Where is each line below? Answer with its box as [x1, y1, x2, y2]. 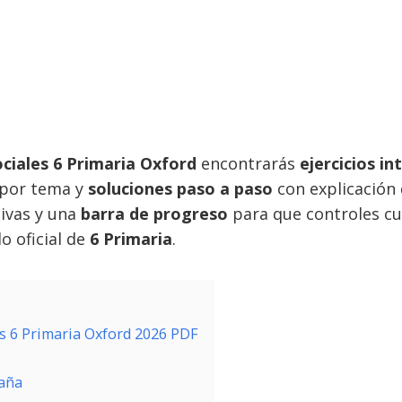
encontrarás [197, 153, 300, 174]
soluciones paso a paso [88, 178, 273, 199]
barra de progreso [81, 203, 228, 224]
